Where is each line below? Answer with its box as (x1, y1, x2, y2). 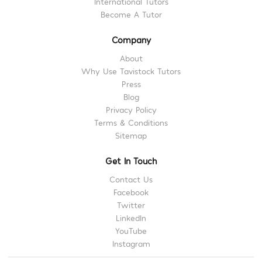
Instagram (112, 238, 150, 249)
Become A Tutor (100, 9, 162, 19)
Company (111, 34, 151, 45)
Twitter (117, 199, 145, 210)
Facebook (113, 187, 149, 197)
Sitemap (115, 130, 147, 140)
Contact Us (109, 174, 153, 184)
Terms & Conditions (94, 117, 168, 127)
